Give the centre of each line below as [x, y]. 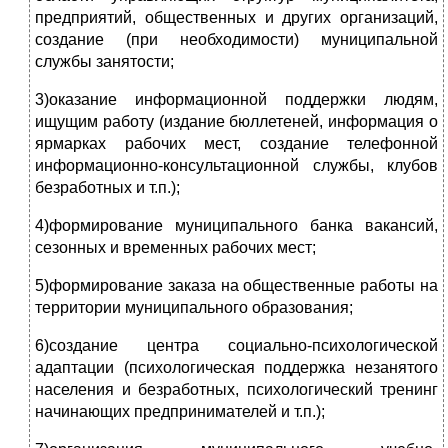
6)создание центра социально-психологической [236, 346]
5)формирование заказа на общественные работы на [236, 286]
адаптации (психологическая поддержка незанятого [236, 368]
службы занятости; [104, 62]
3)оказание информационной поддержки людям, [236, 100]
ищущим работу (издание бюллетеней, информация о [236, 122]
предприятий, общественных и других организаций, [236, 18]
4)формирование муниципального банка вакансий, [236, 226]
